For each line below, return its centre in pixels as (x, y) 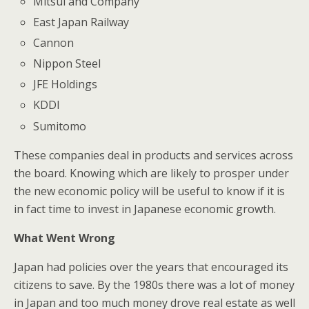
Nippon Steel (67, 64)
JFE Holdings (66, 84)
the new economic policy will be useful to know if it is (149, 191)
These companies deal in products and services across (153, 155)
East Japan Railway (81, 22)
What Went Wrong (64, 238)
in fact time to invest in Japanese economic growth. (145, 209)
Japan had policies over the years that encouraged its (151, 267)
